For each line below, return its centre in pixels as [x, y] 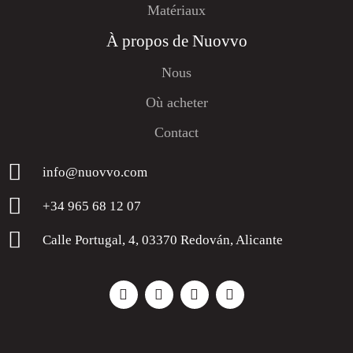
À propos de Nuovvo [176, 41]
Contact [176, 132]
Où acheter [176, 102]
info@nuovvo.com [95, 172]
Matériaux [176, 10]
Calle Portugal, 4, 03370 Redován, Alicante [163, 240]
